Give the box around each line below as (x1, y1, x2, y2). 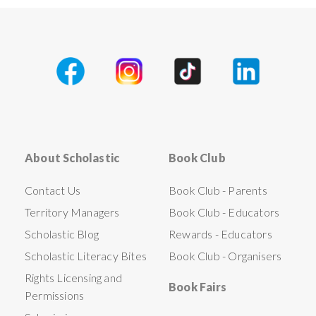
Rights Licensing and (25, 271, 122, 285)
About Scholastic (25, 151, 120, 165)
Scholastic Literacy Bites (25, 249, 147, 263)
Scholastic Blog (25, 227, 99, 241)
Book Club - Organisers (169, 249, 282, 263)
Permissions (25, 288, 85, 303)
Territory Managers (25, 205, 120, 219)
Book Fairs (169, 280, 226, 294)
